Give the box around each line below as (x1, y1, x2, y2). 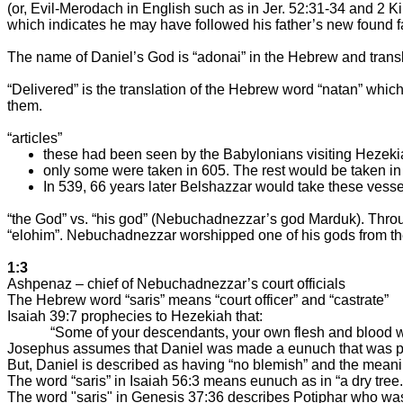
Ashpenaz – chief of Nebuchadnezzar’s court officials (7, 275, 345, 291)
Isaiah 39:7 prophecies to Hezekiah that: (7, 308, 263, 324)
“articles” (7, 130, 62, 146)
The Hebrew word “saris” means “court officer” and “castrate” (7, 291, 389, 308)
